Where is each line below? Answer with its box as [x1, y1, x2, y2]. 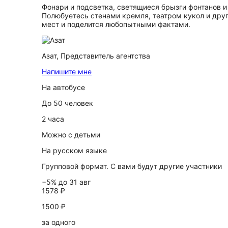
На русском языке [42, 146, 107, 155]
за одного [42, 218, 75, 226]
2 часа [42, 115, 64, 123]
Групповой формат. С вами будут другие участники [42, 162, 222, 170]
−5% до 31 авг [42, 178, 91, 186]
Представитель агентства [61, 51, 150, 60]
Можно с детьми [42, 130, 100, 139]
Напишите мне [42, 67, 92, 76]
